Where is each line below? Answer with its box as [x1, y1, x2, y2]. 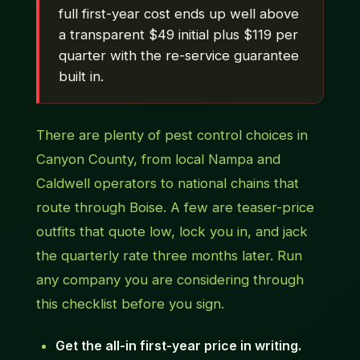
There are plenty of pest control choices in [35, 127, 308, 144]
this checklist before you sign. [35, 296, 224, 313]
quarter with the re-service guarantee [58, 47, 299, 64]
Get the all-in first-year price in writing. [55, 337, 301, 354]
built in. [58, 68, 104, 85]
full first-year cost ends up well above [58, 6, 299, 22]
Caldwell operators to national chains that [35, 175, 299, 192]
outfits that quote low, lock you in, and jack [35, 223, 308, 240]
